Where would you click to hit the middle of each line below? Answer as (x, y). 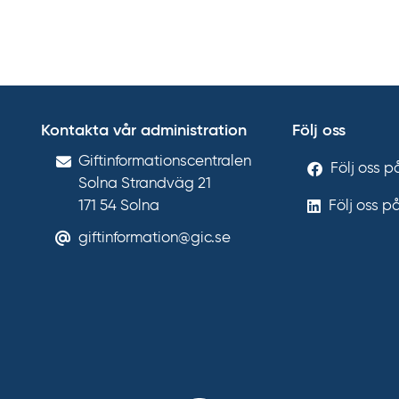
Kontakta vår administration (143, 131)
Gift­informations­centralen (165, 162)
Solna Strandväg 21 (145, 184)
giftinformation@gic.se (155, 239)
